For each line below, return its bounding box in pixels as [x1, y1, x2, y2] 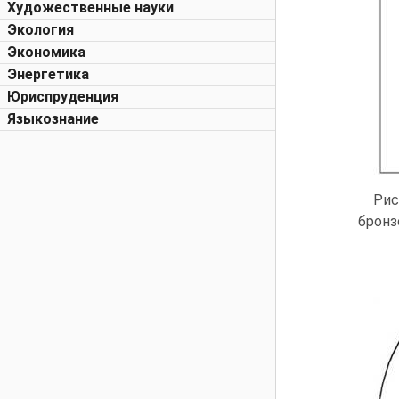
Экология [7, 21, 74, 38]
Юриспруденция [7, 88, 118, 105]
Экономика [7, 44, 85, 61]
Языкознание [7, 110, 99, 127]
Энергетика [7, 66, 89, 83]
